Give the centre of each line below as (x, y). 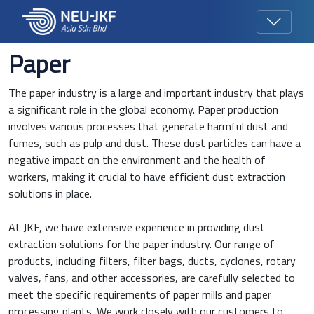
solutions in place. (50, 193)
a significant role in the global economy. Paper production (143, 109)
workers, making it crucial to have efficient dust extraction (147, 177)
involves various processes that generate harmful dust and (148, 126)
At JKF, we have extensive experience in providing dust (137, 227)
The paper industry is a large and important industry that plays (156, 93)
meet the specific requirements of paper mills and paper (140, 294)
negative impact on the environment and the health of (137, 160)
